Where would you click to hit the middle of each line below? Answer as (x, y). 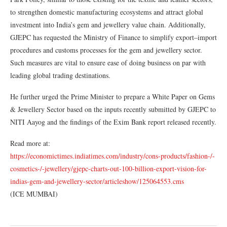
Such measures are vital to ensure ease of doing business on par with (108, 63)
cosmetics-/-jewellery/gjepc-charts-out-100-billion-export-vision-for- (108, 168)
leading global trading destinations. (60, 75)
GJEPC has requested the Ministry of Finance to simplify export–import (113, 37)
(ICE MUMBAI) (34, 194)
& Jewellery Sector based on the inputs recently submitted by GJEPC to (113, 109)
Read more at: (30, 143)
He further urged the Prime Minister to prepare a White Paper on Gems (112, 97)
